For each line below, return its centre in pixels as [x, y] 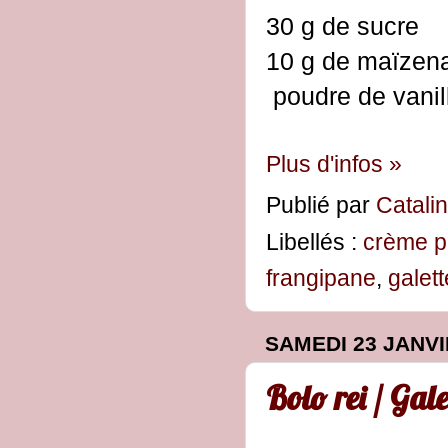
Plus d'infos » [334, 163]
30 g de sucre [342, 25]
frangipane [321, 277]
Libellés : [314, 241]
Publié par [321, 204]
